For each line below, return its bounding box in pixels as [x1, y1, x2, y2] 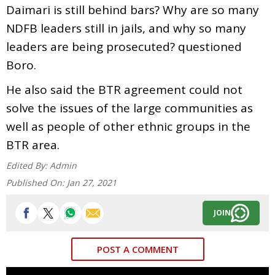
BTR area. [6, 136, 60, 153]
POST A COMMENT [96, 242, 179, 255]
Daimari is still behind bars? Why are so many [6, 1, 259, 18]
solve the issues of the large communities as [6, 99, 253, 116]
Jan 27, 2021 [67, 176, 117, 188]
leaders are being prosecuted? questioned [6, 38, 242, 55]
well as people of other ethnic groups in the [6, 118, 250, 134]
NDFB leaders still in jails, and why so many [6, 20, 246, 36]
